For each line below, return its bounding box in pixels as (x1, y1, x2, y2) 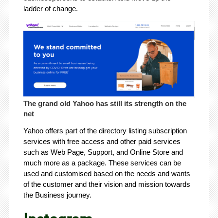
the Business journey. (23, 191, 91, 200)
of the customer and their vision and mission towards (23, 180, 190, 189)
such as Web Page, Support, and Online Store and (23, 148, 183, 157)
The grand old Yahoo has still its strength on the (23, 99, 186, 108)
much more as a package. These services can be (23, 159, 181, 167)
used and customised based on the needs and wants (23, 169, 190, 178)
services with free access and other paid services (23, 137, 181, 146)
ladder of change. (23, 4, 80, 13)
